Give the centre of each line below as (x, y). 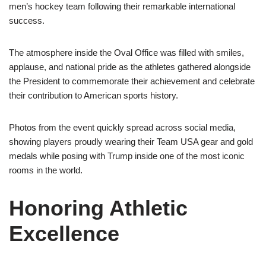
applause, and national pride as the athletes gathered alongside (130, 67)
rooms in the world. (46, 170)
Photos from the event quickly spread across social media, (122, 127)
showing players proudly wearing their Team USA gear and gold (131, 142)
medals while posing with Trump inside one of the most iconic (127, 156)
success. (27, 20)
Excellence (64, 234)
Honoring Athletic (98, 208)
